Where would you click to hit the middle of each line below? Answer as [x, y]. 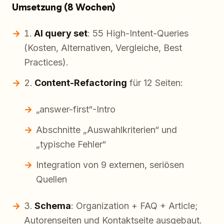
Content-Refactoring [81, 83]
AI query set [61, 33]
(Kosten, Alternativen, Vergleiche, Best [103, 48]
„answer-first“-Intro [76, 109]
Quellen [51, 179]
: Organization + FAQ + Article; [134, 206]
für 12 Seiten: [155, 83]
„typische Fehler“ [71, 144]
